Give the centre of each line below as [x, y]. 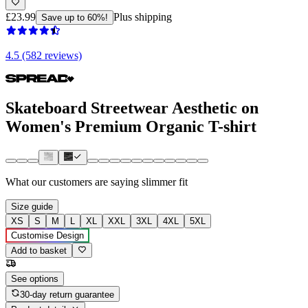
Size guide [32, 207]
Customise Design [47, 236]
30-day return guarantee [67, 294]
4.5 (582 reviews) [44, 55]
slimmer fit [165, 182]
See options [35, 279]
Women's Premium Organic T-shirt [131, 126]
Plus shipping [143, 16]
